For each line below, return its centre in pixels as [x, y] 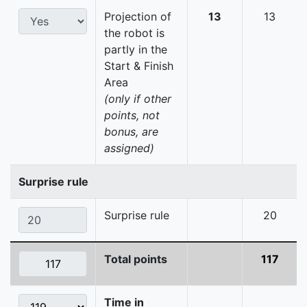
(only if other [138, 99]
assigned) [129, 148]
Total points [136, 259]
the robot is [134, 33]
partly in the [136, 50]
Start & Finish [139, 66]
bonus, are [131, 132]
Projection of [138, 17]
